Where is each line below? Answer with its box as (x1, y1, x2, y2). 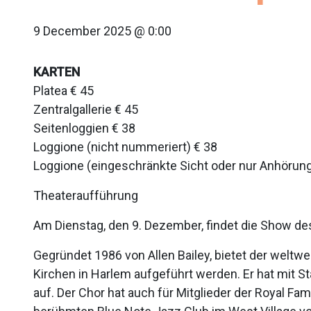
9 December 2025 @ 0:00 (33, 24, 171, 38)
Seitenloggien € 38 (33, 121, 135, 135)
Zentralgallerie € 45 (33, 102, 138, 117)
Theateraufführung (33, 188, 138, 203)
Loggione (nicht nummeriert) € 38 (33, 140, 217, 154)
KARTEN (33, 65, 80, 79)
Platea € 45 (33, 83, 94, 98)
